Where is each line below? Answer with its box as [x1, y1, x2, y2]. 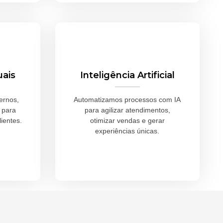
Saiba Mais [107, 151, 147, 160]
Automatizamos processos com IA [74, 96, 181, 104]
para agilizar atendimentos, [84, 106, 170, 114]
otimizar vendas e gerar [90, 116, 165, 125]
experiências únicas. [95, 127, 160, 135]
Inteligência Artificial [80, 70, 175, 81]
